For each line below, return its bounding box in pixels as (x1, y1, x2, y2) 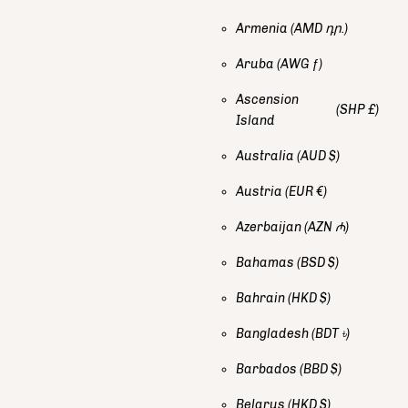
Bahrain (236, 290, 288, 306)
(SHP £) (336, 102, 379, 118)
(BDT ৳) (311, 325, 350, 342)
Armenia (236, 20, 291, 36)
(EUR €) (285, 183, 327, 199)
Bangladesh (236, 325, 311, 342)
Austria (236, 183, 285, 199)
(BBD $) (300, 361, 342, 377)
